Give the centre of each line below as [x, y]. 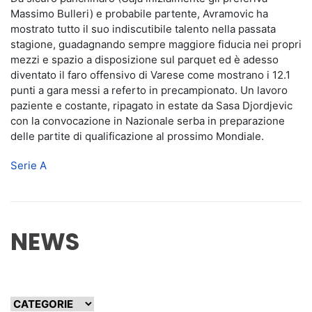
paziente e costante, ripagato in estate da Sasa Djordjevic [151, 106]
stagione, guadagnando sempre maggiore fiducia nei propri [156, 44]
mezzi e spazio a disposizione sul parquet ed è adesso [145, 60]
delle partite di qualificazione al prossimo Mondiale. [137, 136]
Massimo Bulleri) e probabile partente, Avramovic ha [139, 14]
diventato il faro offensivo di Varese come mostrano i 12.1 [150, 75]
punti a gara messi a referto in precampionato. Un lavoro [149, 90]
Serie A [29, 165]
